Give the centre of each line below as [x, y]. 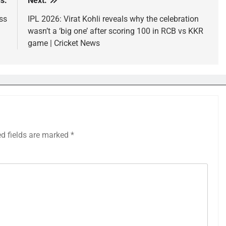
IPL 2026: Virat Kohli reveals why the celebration [113, 19]
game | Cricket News [64, 43]
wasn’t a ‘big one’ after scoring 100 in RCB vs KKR [115, 31]
